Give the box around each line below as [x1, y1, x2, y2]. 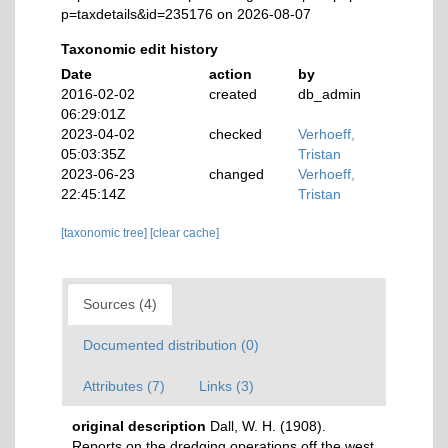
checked [209, 126, 263, 142]
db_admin [298, 86, 362, 102]
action [209, 66, 253, 82]
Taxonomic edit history [61, 41, 218, 57]
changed [209, 166, 265, 182]
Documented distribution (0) [83, 337, 259, 353]
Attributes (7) [83, 378, 165, 394]
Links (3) [199, 378, 254, 394]
